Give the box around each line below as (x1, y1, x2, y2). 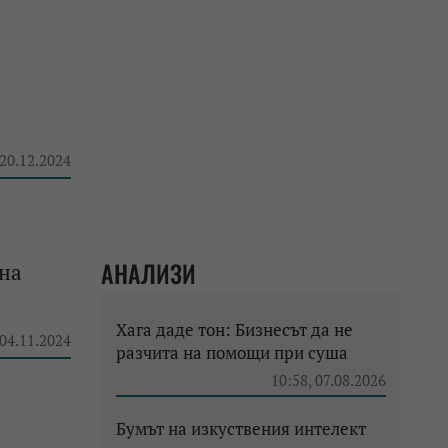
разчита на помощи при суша (116, 341, 348, 364)
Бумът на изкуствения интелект (116, 417, 366, 440)
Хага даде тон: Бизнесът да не (116, 318, 353, 341)
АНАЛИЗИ (101, 255, 196, 291)
